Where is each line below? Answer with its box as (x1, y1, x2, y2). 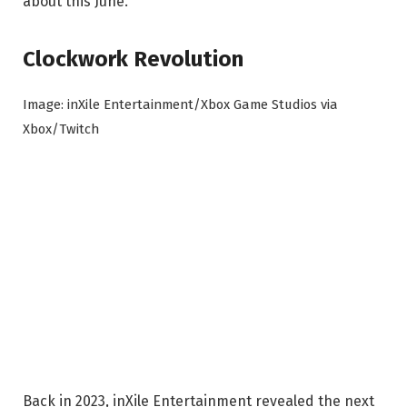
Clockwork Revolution (23, 46, 243, 73)
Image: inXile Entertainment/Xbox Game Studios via (23, 96, 338, 114)
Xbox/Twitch (23, 121, 99, 138)
